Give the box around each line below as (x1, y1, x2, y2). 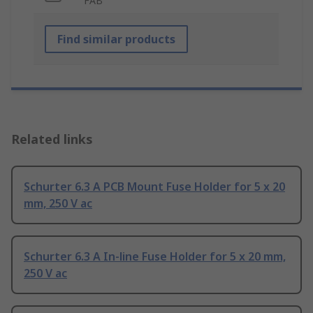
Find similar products (57, 31, 175, 48)
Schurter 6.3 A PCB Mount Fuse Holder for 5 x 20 (24, 179, 285, 195)
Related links (11, 131, 93, 148)
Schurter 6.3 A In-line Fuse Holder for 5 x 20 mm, (24, 249, 286, 265)
